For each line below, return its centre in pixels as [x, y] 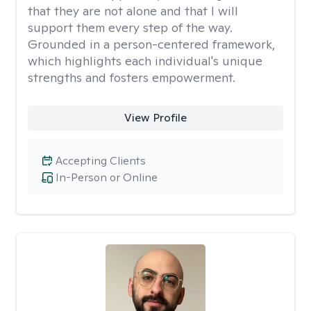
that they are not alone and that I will [133, 11]
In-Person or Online [107, 177]
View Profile [155, 118]
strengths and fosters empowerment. [132, 77]
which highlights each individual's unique [145, 61]
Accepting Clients [101, 161]
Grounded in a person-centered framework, [151, 44]
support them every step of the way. [130, 27]
